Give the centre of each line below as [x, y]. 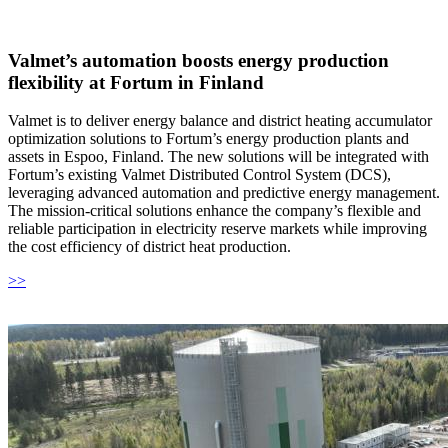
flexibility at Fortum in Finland [136, 82]
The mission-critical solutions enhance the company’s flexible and [214, 211]
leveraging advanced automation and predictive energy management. [224, 193]
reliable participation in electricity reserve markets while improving [217, 229]
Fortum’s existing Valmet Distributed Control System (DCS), [199, 175]
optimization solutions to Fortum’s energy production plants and [208, 139]
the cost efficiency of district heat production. [149, 247]
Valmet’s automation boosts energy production [198, 60]
